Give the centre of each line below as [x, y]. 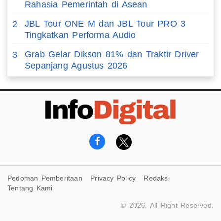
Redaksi [157, 178]
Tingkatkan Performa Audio [80, 35]
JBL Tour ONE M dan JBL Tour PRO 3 [105, 24]
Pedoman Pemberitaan [45, 178]
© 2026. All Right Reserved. [167, 205]
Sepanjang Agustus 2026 [76, 66]
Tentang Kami [30, 188]
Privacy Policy [113, 178]
